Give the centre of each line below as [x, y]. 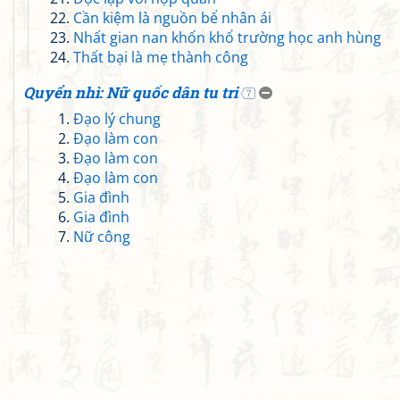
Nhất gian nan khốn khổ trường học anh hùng [227, 37]
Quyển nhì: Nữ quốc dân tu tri [130, 92]
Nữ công [102, 237]
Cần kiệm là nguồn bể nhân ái [172, 18]
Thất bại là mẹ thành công [161, 57]
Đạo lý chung [117, 119]
